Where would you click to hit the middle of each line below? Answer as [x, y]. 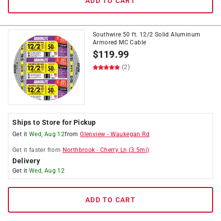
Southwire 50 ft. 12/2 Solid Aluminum [147, 35]
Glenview [93, 134]
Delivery [26, 161]
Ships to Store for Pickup [54, 122]
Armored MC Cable [120, 42]
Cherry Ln [113, 150]
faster [37, 150]
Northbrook [79, 150]
